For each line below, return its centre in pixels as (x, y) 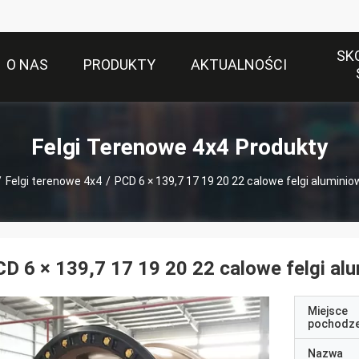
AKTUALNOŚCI (239, 65)
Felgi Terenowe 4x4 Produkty (179, 147)
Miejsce (328, 311)
